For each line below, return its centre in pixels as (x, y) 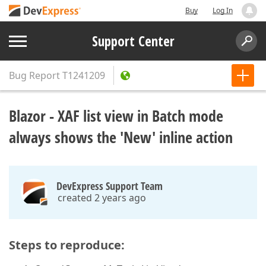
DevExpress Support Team (110, 186)
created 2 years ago (102, 198)
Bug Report (34, 75)
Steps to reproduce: (67, 245)
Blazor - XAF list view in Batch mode (116, 116)
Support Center (133, 41)
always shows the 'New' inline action (121, 137)
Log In (223, 10)
